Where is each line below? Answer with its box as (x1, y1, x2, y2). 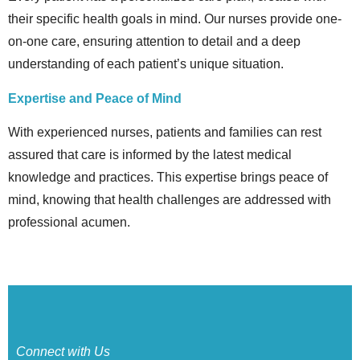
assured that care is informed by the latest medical (8, 147, 292, 162)
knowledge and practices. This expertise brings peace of (8, 170, 328, 184)
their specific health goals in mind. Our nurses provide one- (8, 12, 342, 27)
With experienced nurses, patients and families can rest (8, 125, 321, 139)
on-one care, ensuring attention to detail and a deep (8, 35, 301, 49)
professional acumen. (8, 215, 130, 229)
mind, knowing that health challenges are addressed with (8, 192, 331, 207)
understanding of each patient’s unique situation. (8, 57, 284, 72)
